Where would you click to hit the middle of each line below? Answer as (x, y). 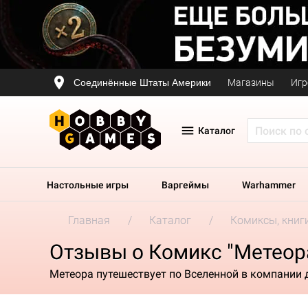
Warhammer (269, 185)
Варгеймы (185, 185)
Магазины (251, 82)
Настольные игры (88, 185)
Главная (89, 220)
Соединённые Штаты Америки (142, 82)
